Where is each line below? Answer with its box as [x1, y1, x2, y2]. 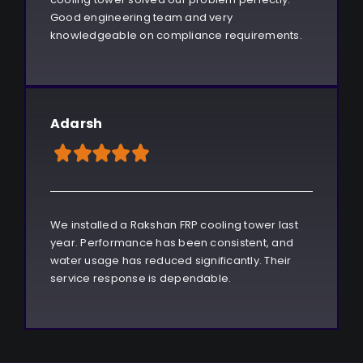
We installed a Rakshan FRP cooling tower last [49, 217, 298, 233]
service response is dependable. [49, 271, 232, 287]
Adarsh [49, 114, 103, 134]
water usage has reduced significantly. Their [49, 253, 292, 269]
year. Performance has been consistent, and [49, 235, 294, 251]
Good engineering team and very [49, 10, 233, 26]
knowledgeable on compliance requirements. [49, 28, 302, 44]
